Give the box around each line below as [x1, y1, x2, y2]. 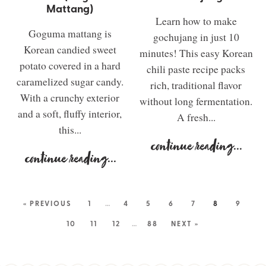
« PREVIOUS [23, 198, 72, 208]
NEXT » [171, 218, 199, 229]
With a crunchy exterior [20, 90, 120, 104]
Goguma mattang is [28, 26, 112, 40]
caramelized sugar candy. [16, 74, 123, 88]
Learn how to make [155, 14, 237, 28]
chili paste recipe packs [147, 62, 246, 76]
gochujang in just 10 [153, 30, 239, 44]
